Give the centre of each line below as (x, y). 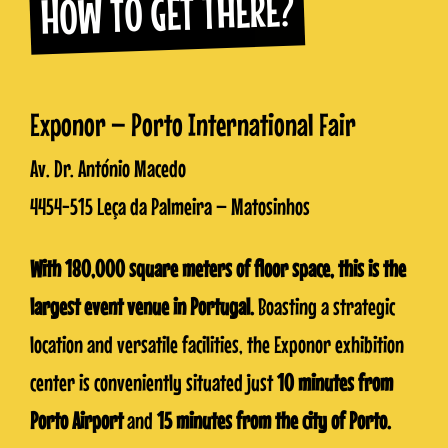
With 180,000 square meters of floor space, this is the (217, 269)
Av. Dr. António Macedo (107, 169)
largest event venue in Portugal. (141, 307)
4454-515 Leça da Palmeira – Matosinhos (169, 207)
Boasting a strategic (324, 307)
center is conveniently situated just (153, 383)
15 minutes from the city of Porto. (273, 421)
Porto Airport (76, 421)
